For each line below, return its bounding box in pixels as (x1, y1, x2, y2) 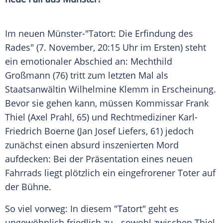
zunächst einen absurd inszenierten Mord (5, 139, 179, 151)
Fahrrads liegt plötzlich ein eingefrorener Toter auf (5, 167, 216, 179)
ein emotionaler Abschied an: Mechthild (5, 55, 172, 68)
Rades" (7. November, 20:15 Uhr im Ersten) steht (5, 41, 206, 54)
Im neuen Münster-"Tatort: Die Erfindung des (5, 27, 193, 40)
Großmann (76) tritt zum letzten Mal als (5, 69, 168, 82)
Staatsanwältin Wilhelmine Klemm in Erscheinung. (5, 83, 216, 96)
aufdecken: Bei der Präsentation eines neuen (5, 153, 193, 165)
